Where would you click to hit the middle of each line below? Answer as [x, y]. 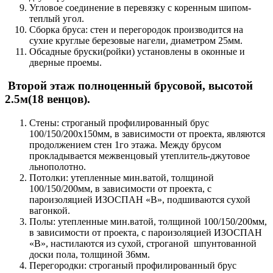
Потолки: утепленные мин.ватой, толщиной [122, 178]
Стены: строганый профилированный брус [119, 123]
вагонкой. [50, 211]
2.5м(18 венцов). [48, 99]
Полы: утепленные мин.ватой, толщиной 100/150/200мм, [148, 222]
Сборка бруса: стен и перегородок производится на [136, 29]
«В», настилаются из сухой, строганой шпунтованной [143, 244]
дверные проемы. [66, 62]
